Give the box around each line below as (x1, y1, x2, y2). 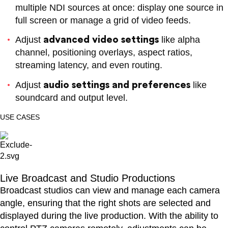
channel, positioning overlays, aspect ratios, (15, 47, 192, 58)
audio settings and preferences (43, 78, 190, 90)
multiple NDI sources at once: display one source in (15, 2, 223, 13)
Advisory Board (1, 160, 52, 168)
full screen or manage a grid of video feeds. (15, 15, 191, 25)
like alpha (159, 35, 200, 45)
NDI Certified (89, 67, 131, 75)
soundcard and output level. (15, 92, 128, 103)
